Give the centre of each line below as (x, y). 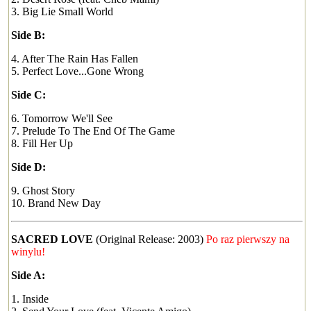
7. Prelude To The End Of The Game (93, 131)
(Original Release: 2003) (150, 239)
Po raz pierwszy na (248, 239)
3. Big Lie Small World (62, 11)
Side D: (28, 167)
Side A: (28, 275)
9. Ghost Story (43, 191)
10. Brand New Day (56, 203)
